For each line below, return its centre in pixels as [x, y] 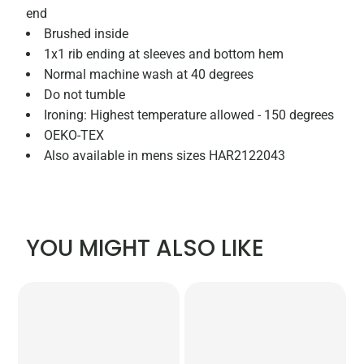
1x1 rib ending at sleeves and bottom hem [164, 54]
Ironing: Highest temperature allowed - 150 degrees [189, 115]
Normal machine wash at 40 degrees [149, 75]
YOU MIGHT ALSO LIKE [145, 249]
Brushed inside [87, 34]
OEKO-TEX [74, 136]
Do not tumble [85, 95]
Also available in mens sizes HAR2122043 [165, 156]
